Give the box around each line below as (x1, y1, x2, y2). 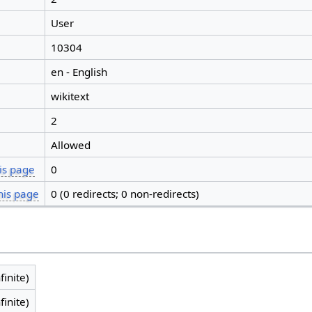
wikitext (50, 89, 89, 104)
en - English (50, 65, 107, 79)
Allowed (50, 138, 91, 153)
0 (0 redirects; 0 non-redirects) (50, 187, 199, 201)
